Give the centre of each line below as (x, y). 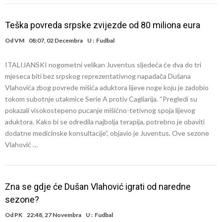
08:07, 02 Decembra (56, 40)
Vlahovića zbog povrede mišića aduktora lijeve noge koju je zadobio (107, 87)
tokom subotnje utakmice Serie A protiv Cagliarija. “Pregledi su (101, 99)
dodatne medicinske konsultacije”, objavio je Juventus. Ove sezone (107, 133)
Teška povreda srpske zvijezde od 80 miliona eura (103, 25)
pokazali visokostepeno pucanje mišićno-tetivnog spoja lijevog (100, 110)
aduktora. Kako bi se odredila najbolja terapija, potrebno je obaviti (105, 122)
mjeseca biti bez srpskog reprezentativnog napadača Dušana (98, 76)
